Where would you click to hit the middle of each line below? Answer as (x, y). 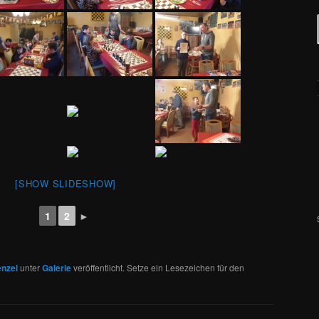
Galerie (57, 267)
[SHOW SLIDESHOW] (66, 183)
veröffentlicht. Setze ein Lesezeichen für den (158, 267)
